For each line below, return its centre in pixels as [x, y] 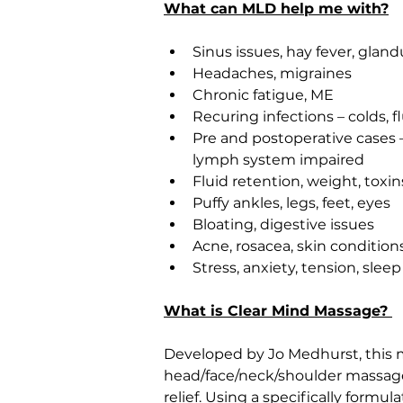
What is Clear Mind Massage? [278, 311]
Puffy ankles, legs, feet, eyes [291, 203]
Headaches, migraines [272, 73]
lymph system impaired [278, 160]
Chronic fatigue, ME [263, 95]
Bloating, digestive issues [283, 224]
